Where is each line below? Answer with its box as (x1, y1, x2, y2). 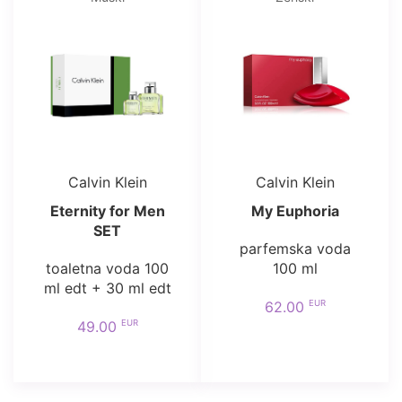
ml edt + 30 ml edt (43, 279, 171, 298)
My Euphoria (250, 202, 339, 221)
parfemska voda (239, 240, 351, 258)
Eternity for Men (49, 202, 165, 221)
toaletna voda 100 (46, 259, 169, 278)
